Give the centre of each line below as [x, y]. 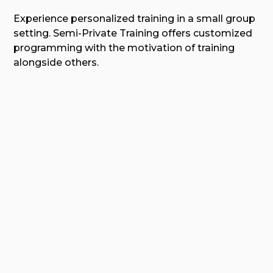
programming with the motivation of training [124, 48]
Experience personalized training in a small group [135, 19]
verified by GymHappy [119, 186]
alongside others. [56, 63]
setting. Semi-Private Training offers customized [133, 34]
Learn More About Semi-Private [106, 115]
